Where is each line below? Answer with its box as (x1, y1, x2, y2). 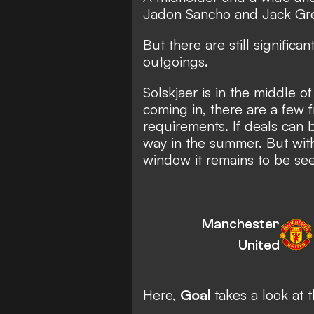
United (238, 236, 280, 253)
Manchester (201, 215, 280, 232)
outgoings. (143, 52, 212, 70)
